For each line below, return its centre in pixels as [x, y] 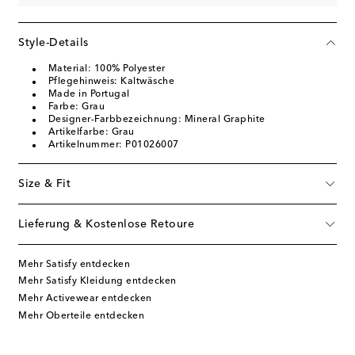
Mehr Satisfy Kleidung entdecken [97, 282]
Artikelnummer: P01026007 [113, 145]
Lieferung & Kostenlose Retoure [106, 224]
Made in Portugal [89, 94]
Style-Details [53, 42]
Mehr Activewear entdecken [85, 298]
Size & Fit [44, 183]
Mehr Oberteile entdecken [81, 316]
